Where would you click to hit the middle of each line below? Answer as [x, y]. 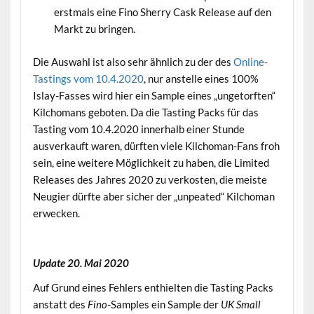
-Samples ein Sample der [164, 304]
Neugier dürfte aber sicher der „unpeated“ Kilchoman [153, 196]
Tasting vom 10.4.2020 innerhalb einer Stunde [138, 129]
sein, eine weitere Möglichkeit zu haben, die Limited [151, 162]
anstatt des [60, 304]
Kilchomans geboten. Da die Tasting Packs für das [145, 112]
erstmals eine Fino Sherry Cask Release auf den [162, 12]
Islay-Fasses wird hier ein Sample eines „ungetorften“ [154, 95]
